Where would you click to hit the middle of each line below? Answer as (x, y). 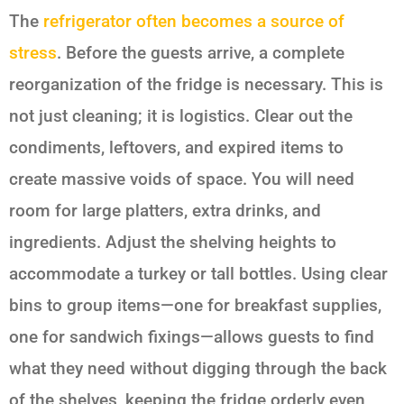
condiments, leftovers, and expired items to (176, 147)
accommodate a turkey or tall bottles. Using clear (198, 273)
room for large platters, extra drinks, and (165, 210)
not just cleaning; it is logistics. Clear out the (181, 115)
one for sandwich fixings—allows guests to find (192, 336)
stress (33, 52)
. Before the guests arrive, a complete (201, 52)
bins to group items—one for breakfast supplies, (195, 305)
